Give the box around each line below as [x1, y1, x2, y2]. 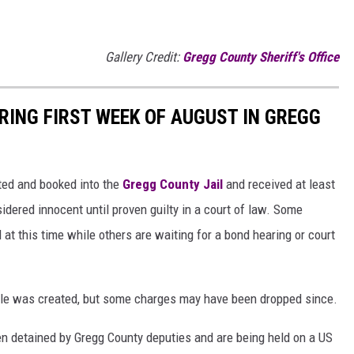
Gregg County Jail [119, 176, 223, 193]
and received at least [223, 176, 335, 193]
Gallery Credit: [105, 48, 183, 65]
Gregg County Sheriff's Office [183, 48, 339, 65]
